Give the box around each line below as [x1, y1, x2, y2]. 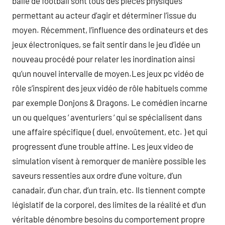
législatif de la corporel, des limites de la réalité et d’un [12, 199, 206, 209]
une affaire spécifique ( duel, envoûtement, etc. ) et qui [12, 127, 207, 137]
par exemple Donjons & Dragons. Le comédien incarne [12, 97, 207, 107]
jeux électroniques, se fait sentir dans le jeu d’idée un [12, 39, 200, 49]
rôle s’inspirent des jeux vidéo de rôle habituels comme [12, 83, 207, 93]
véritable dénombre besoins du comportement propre [12, 214, 205, 224]
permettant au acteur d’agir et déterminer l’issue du [12, 10, 196, 20]
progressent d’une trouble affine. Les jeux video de [12, 141, 193, 151]
